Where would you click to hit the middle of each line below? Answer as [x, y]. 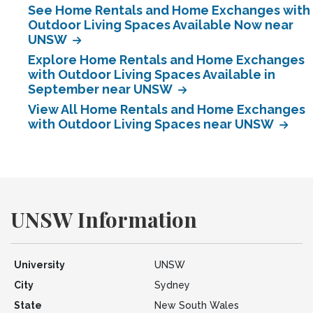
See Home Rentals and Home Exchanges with [169, 10]
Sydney [172, 285]
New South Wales [196, 305]
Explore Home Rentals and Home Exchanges [166, 60]
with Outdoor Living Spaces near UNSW [152, 124]
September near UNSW [101, 89]
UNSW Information [104, 219]
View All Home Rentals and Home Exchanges [167, 109]
